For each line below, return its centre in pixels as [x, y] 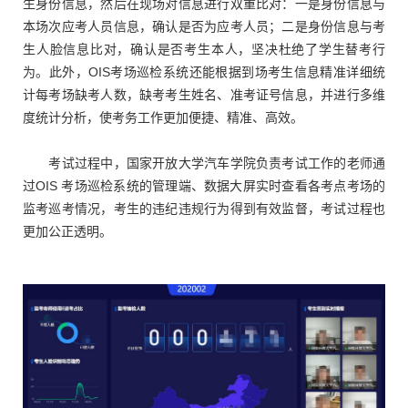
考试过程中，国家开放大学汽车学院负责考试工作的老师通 [204, 163]
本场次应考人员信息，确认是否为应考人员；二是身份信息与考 [204, 27]
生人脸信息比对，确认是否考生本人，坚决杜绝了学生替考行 [204, 50]
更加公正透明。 [67, 232]
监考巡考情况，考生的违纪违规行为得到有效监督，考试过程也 [204, 209]
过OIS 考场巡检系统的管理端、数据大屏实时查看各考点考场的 [204, 186]
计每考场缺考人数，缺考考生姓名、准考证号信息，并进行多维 [204, 95]
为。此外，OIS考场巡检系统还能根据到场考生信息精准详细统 [204, 72]
